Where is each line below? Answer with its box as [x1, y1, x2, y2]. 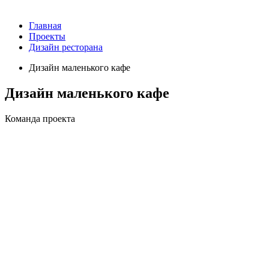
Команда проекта [5, 113, 75, 124]
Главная [29, 20, 61, 31]
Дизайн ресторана [29, 42, 103, 53]
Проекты [29, 31, 65, 42]
